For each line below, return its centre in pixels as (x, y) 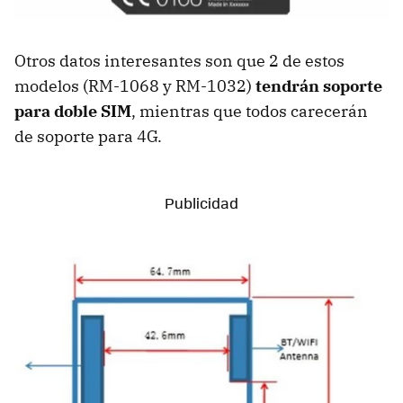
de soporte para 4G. (88, 136)
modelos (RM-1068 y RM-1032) (135, 86)
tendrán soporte (319, 86)
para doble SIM (73, 111)
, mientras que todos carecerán (250, 111)
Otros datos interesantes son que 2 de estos (179, 61)
